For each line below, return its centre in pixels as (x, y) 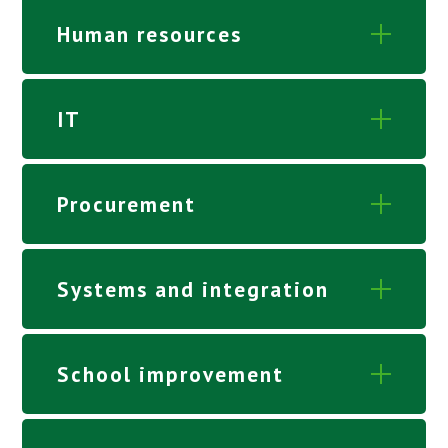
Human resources (150, 33)
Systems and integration (193, 288)
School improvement (171, 373)
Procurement (127, 203)
